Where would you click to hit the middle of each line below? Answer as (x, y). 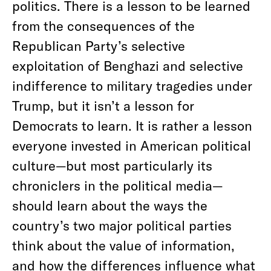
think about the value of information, (123, 245)
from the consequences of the (103, 25)
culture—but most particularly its (112, 165)
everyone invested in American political (132, 145)
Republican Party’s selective (99, 45)
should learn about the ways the (110, 205)
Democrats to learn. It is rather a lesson (132, 125)
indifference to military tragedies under (132, 85)
